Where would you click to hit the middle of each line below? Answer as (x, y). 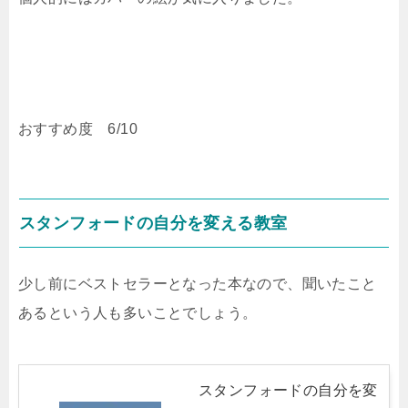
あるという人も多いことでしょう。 (138, 312)
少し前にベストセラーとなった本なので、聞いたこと (198, 283)
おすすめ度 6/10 (78, 128)
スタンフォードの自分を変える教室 (153, 223)
